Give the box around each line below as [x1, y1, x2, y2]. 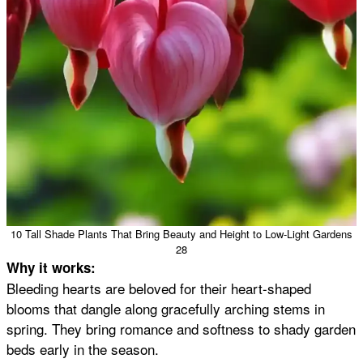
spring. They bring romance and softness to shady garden [6, 318, 356, 340]
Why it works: [6, 258, 96, 278]
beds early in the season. [6, 339, 159, 360]
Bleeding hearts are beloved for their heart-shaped [6, 278, 311, 299]
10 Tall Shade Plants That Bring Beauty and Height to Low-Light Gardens [11, 226, 352, 242]
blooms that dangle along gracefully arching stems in [6, 298, 325, 319]
